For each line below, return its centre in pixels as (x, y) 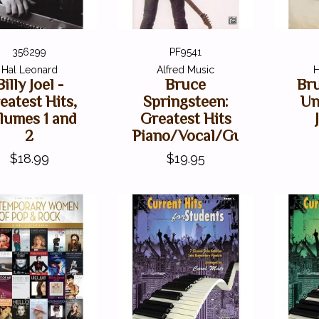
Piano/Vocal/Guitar (199, 135)
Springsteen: (185, 101)
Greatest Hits (185, 118)
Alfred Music (186, 69)
